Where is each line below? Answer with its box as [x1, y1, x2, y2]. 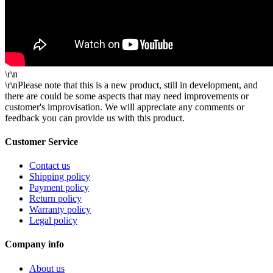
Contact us [29, 160, 70, 171]
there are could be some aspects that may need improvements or [5, 90, 249, 101]
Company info [5, 239, 64, 250]
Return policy [29, 193, 82, 204]
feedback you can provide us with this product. [5, 112, 185, 123]
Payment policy [29, 182, 89, 193]
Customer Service [5, 136, 78, 147]
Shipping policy [29, 171, 90, 182]
